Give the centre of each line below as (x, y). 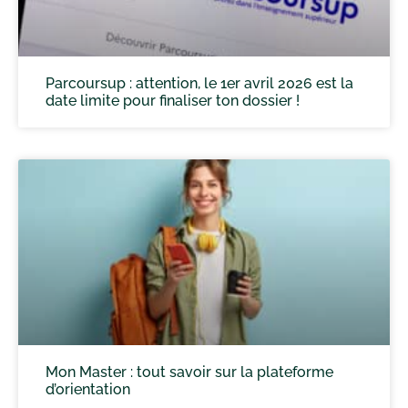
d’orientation (88, 389)
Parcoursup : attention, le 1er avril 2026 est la (199, 83)
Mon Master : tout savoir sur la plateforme (189, 372)
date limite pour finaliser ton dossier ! (174, 100)
